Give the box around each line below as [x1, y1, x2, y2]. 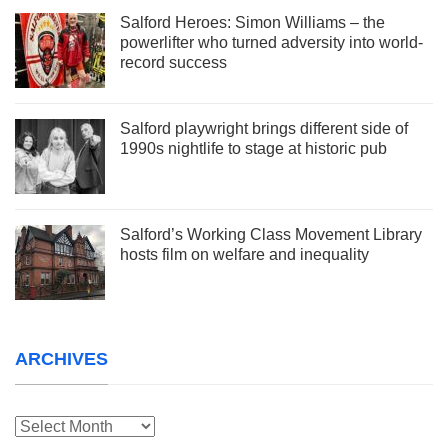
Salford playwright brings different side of [120, 119, 408, 137]
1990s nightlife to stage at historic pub [120, 139, 387, 157]
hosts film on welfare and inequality [120, 245, 369, 263]
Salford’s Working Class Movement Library [120, 225, 422, 243]
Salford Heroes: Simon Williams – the [120, 13, 385, 31]
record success [120, 53, 227, 71]
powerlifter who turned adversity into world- [120, 33, 423, 51]
